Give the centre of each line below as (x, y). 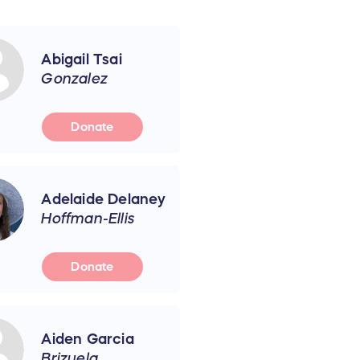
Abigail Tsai (82, 59)
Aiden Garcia (88, 339)
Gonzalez (74, 78)
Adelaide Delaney (104, 199)
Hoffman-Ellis (88, 218)
